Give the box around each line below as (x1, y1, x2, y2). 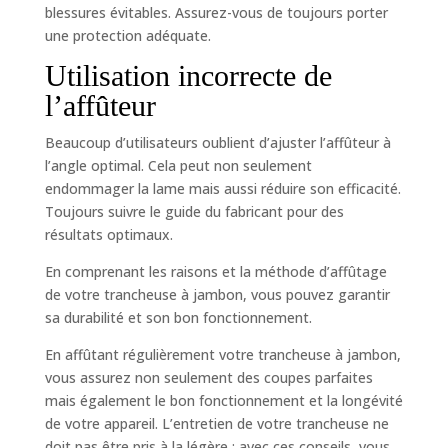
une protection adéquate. (44, 26, 211, 46)
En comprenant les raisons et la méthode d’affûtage (44, 262, 387, 282)
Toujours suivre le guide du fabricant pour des (44, 202, 344, 222)
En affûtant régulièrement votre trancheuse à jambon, (44, 345, 401, 365)
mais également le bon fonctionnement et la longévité (44, 391, 403, 411)
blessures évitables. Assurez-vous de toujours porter (44, 3, 388, 23)
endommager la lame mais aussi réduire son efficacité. (44, 179, 401, 199)
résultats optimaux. (44, 225, 173, 245)
